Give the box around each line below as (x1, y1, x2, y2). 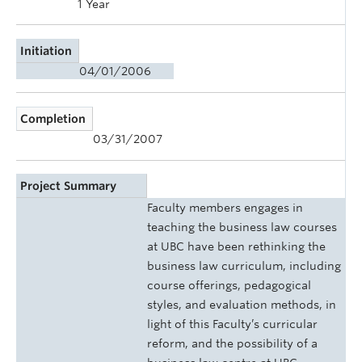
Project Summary (20, 179, 117, 193)
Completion (20, 112, 86, 125)
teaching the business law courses (147, 221, 337, 234)
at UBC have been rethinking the (147, 240, 326, 254)
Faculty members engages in (147, 201, 303, 215)
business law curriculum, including (147, 259, 341, 273)
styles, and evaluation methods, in (147, 298, 336, 312)
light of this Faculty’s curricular (147, 318, 318, 331)
